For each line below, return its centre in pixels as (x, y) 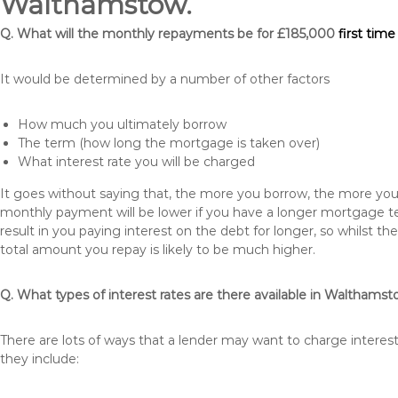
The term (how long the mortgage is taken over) (169, 143)
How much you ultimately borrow (122, 124)
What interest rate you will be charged (136, 162)
